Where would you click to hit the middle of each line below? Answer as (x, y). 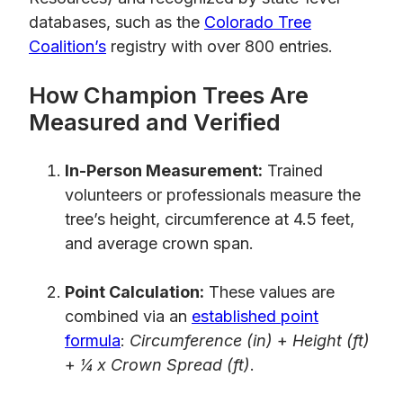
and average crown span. (159, 244)
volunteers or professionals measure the (213, 195)
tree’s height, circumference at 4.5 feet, (210, 219)
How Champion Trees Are (169, 94)
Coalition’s (67, 47)
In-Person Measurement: (164, 171)
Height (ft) (331, 341)
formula (93, 341)
